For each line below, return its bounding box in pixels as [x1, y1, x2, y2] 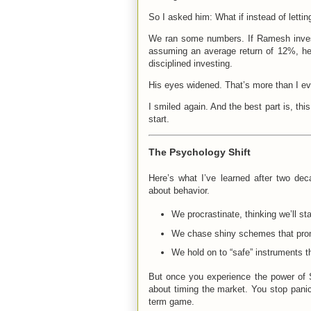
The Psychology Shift [149, 146, 251, 158]
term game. [149, 296, 194, 307]
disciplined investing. [149, 58, 233, 69]
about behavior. [149, 185, 210, 196]
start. [149, 113, 169, 124]
